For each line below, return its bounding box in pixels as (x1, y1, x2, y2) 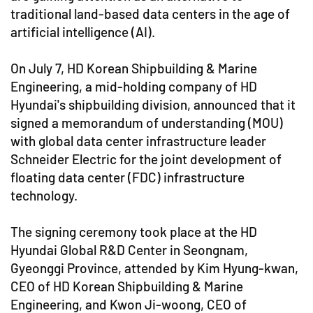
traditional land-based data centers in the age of (10, 6, 290, 22)
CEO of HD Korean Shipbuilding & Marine (10, 278, 243, 294)
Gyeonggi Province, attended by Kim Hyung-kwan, (10, 260, 298, 276)
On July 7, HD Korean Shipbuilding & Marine (10, 60, 257, 76)
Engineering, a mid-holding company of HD (10, 78, 257, 94)
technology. (10, 187, 78, 203)
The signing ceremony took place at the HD (10, 224, 257, 240)
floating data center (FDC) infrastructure (10, 169, 245, 185)
